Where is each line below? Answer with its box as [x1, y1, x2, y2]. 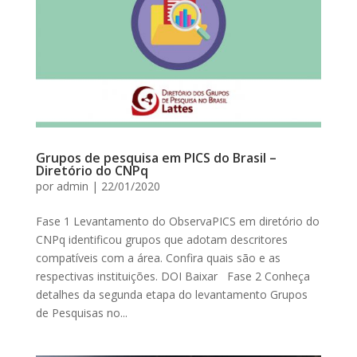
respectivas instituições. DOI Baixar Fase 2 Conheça [35, 268, 310, 284]
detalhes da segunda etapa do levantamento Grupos [35, 286, 308, 302]
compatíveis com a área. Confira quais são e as [35, 249, 280, 265]
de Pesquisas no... [35, 304, 127, 320]
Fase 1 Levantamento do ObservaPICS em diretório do [35, 213, 320, 229]
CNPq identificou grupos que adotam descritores [35, 231, 288, 247]
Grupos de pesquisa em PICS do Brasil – [35, 148, 277, 167]
